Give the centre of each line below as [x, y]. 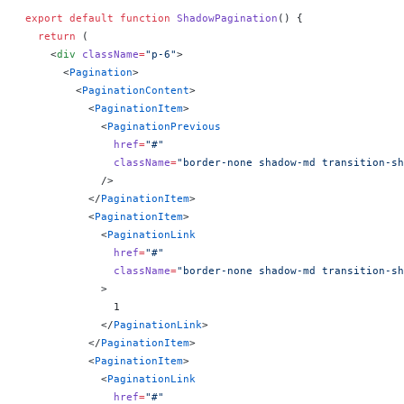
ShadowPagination [224, 18]
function [142, 18]
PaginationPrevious [164, 126]
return [50, 36]
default [88, 18]
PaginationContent [136, 90]
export [44, 18]
